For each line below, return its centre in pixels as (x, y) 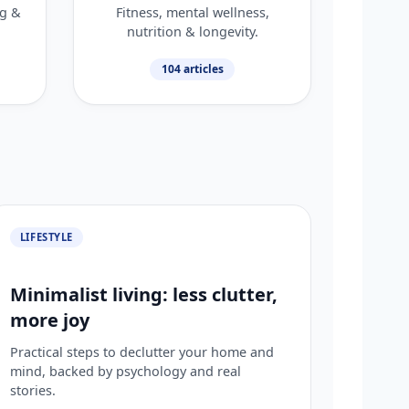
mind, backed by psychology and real (125, 371)
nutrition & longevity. (192, 31)
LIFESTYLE (46, 236)
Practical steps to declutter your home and (142, 351)
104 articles (192, 68)
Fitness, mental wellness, (192, 12)
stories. (32, 390)
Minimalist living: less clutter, (143, 294)
